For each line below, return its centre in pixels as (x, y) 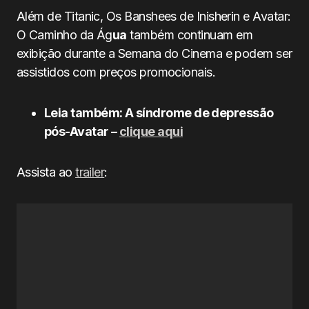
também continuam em (190, 35)
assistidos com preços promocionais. (116, 72)
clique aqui (151, 131)
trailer (90, 172)
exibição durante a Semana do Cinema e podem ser (154, 53)
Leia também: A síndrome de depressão (159, 113)
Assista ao (46, 172)
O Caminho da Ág (64, 35)
